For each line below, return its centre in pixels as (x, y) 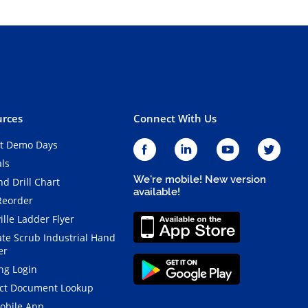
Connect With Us (175, 118)
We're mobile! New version (199, 179)
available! (156, 191)
